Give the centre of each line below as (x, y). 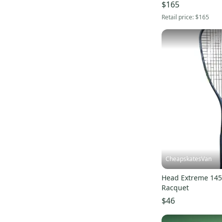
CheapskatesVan (189, 159)
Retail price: (178, 17)
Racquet (175, 188)
